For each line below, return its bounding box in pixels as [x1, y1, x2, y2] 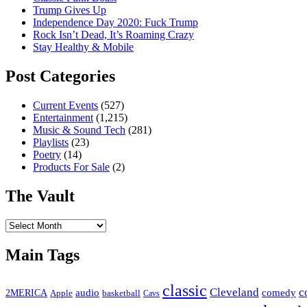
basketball [102, 287, 140, 298]
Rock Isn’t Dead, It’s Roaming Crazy [33, 29, 194, 41]
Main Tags [5, 245, 79, 264]
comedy [262, 286, 296, 298]
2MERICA [5, 286, 47, 298]
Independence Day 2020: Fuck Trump [33, 16, 198, 29]
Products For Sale [33, 161, 110, 173]
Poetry [33, 149, 61, 161]
